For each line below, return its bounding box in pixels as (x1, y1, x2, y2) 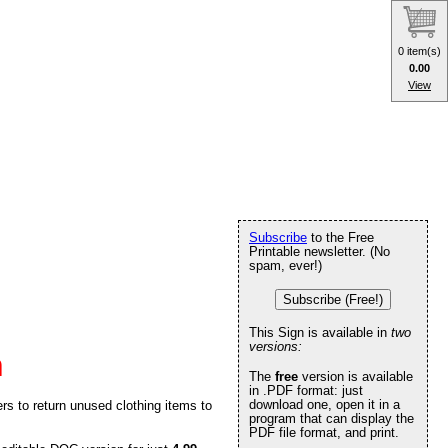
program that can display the (249, 411, 414, 426)
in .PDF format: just (249, 383, 363, 398)
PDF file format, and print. (249, 425, 399, 440)
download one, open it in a (249, 397, 400, 412)
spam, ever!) (249, 258, 322, 273)
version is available (298, 369, 413, 384)
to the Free (307, 230, 374, 245)
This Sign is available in (249, 325, 391, 340)
